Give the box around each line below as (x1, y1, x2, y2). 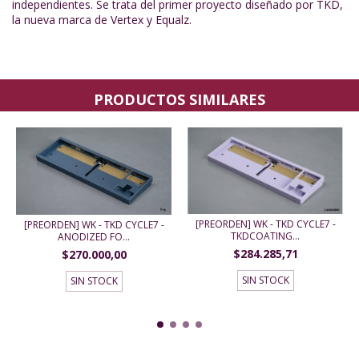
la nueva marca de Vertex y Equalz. (12, 11, 192, 27)
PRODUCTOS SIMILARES (94, 89, 265, 109)
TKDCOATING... (231, 229, 300, 244)
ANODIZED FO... (58, 229, 130, 244)
